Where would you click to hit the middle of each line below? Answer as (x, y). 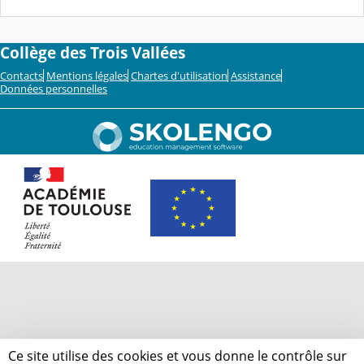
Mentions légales (87, 75)
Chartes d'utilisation (179, 75)
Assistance (256, 75)
